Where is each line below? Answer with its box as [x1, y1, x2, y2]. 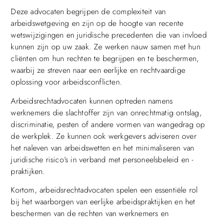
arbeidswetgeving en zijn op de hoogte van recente [11, 18, 184, 29]
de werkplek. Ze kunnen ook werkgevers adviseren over [11, 130, 197, 142]
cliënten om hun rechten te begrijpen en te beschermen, [11, 53, 199, 65]
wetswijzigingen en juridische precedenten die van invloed [11, 29, 207, 41]
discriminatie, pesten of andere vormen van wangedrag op [11, 118, 205, 130]
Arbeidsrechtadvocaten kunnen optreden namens [11, 95, 173, 107]
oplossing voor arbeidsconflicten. [11, 76, 122, 88]
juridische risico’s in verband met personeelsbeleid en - [11, 153, 194, 165]
